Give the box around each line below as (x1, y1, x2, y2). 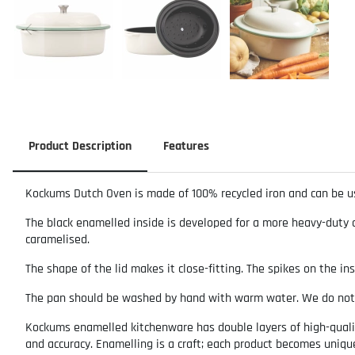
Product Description (29, 138, 132, 155)
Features (163, 138, 209, 155)
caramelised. (25, 231, 90, 248)
